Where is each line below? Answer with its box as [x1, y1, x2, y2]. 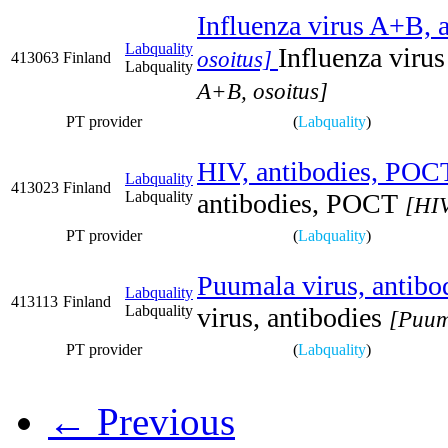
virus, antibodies [197, 301, 382, 333]
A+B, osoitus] [197, 78, 328, 104]
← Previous [48, 399, 235, 443]
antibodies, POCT [197, 187, 398, 219]
